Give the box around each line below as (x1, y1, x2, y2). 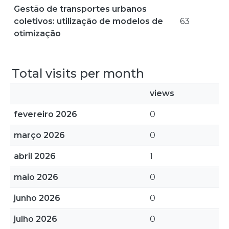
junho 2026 (14, 193, 60, 203)
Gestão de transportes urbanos (14, 4, 147, 14)
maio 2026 (14, 172, 58, 182)
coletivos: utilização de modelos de (14, 16, 163, 26)
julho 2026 (14, 214, 57, 224)
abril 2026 (14, 151, 56, 161)
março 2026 (14, 130, 65, 140)
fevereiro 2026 (14, 109, 77, 119)
